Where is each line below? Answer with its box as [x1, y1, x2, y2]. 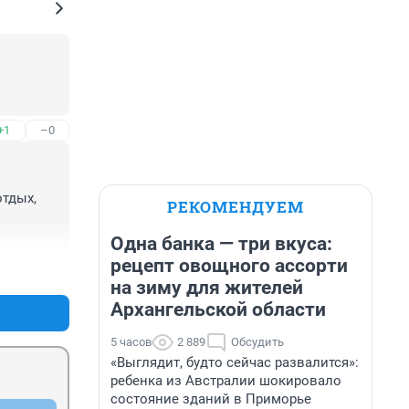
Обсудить [231, 335, 284, 349]
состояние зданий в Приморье [110, 391, 311, 407]
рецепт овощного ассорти [110, 255, 348, 277]
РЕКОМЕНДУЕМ [167, 196, 304, 217]
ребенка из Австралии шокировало [110, 372, 341, 389]
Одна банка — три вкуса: [110, 233, 332, 255]
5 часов [110, 335, 152, 349]
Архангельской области [110, 299, 326, 320]
